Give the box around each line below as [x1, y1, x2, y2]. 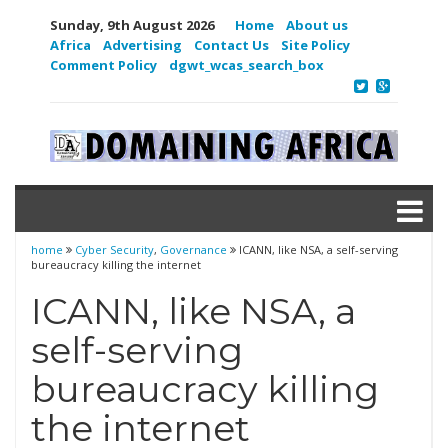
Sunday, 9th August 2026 [50, 16, 214, 34]
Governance [160, 242, 227, 257]
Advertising [103, 36, 182, 54]
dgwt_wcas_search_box [169, 56, 324, 74]
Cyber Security [75, 242, 154, 257]
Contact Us [194, 36, 269, 54]
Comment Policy [50, 56, 157, 74]
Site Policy [281, 36, 350, 54]
